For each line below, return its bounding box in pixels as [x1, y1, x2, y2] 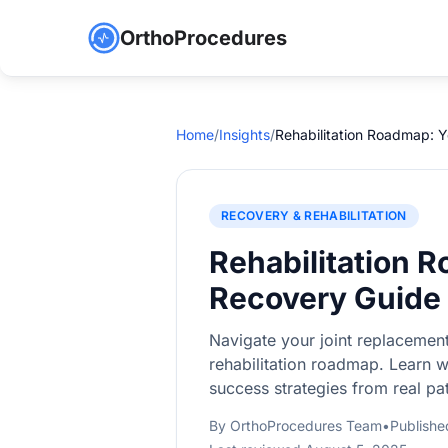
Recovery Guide [209, 280, 441, 316]
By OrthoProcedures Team [209, 417, 382, 434]
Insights [219, 126, 270, 143]
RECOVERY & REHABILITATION [221, 208, 407, 223]
